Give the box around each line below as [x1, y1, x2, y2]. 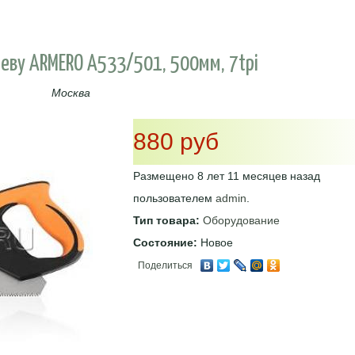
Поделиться [137, 260, 193, 272]
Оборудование [202, 213, 280, 227]
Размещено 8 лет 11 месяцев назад [132, 169, 320, 182]
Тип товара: [132, 213, 203, 227]
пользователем [132, 191, 216, 204]
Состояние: [132, 235, 200, 249]
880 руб [132, 128, 219, 155]
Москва [51, 86, 90, 99]
